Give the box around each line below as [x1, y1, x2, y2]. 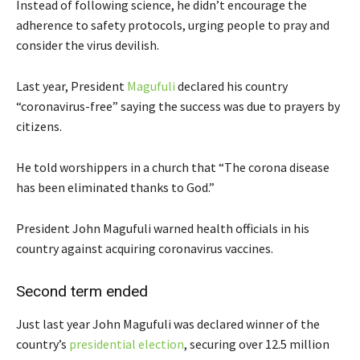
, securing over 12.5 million [184, 335, 329, 352]
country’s [16, 335, 69, 352]
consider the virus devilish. [16, 36, 159, 53]
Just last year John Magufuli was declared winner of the [16, 315, 320, 332]
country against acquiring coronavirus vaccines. [16, 239, 273, 256]
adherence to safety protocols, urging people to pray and [16, 16, 329, 33]
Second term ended [16, 281, 148, 301]
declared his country [175, 77, 288, 94]
